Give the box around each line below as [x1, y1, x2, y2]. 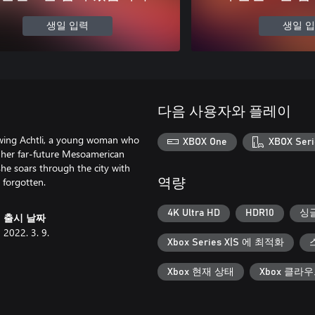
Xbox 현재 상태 [167, 266, 234, 277]
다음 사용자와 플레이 [157, 105, 291, 119]
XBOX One [183, 136, 228, 147]
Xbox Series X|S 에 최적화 [167, 237, 284, 247]
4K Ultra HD [167, 208, 220, 219]
